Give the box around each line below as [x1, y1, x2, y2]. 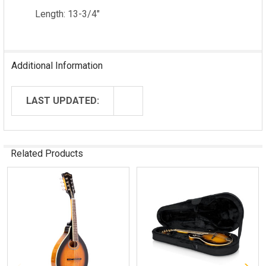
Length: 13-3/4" [35, 8, 100, 20]
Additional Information [11, 60, 103, 71]
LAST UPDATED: [26, 95, 99, 106]
